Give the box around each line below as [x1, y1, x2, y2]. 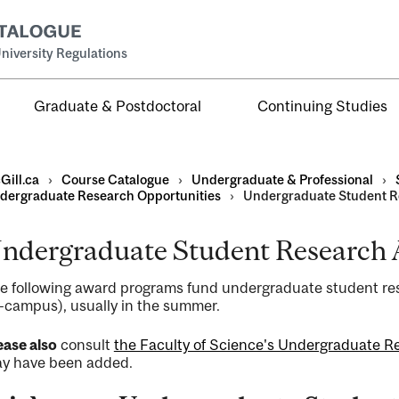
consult [56, 336, 114, 354]
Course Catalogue [61, 172, 169, 187]
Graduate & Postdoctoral [34, 96, 202, 115]
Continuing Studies [257, 96, 388, 115]
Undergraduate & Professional [191, 172, 373, 187]
